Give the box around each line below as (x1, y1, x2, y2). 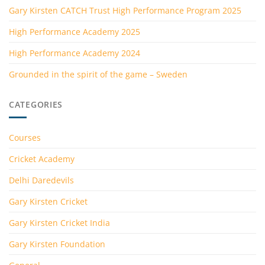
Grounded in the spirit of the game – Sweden (9, 69, 188, 80)
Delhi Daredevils (9, 174, 74, 186)
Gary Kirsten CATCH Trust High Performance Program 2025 (9, 5, 241, 17)
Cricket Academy (9, 153, 75, 164)
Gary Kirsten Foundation (9, 238, 105, 250)
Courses (9, 131, 41, 143)
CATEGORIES (9, 98, 63, 110)
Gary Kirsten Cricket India (9, 216, 110, 228)
